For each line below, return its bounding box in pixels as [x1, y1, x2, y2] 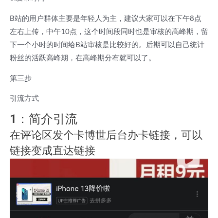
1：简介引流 [10, 110, 77, 128]
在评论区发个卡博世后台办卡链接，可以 [10, 127, 202, 143]
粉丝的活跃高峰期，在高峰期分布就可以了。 [10, 54, 156, 62]
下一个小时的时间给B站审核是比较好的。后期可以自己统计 [10, 40, 204, 49]
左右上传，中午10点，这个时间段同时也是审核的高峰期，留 [10, 27, 208, 36]
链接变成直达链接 [10, 143, 95, 159]
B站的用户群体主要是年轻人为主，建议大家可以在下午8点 [10, 14, 201, 22]
